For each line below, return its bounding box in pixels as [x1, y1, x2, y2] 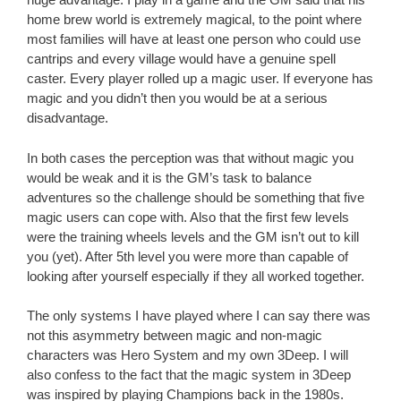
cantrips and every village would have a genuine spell [27, 51, 336, 67]
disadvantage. [27, 110, 108, 126]
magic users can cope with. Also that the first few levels [27, 209, 349, 225]
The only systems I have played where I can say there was [27, 308, 371, 324]
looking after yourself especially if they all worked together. [27, 268, 364, 284]
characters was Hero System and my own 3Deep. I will [27, 347, 348, 363]
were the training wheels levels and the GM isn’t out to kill [27, 228, 359, 244]
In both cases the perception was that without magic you [27, 149, 354, 166]
